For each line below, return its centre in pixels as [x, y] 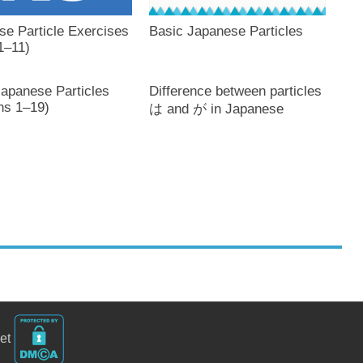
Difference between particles [235, 91]
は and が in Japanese [216, 109]
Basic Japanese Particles [226, 31]
